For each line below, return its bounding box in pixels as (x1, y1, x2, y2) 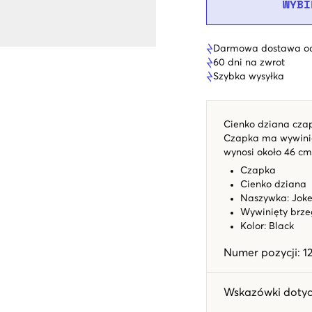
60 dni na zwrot (213, 57, 285, 68)
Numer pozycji (224, 247, 297, 258)
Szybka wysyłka (213, 71, 284, 81)
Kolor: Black (240, 221, 294, 231)
